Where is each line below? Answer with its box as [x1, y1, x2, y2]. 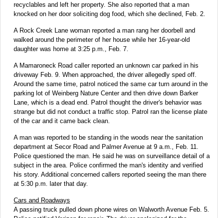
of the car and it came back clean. [14, 117, 110, 125]
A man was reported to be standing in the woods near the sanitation [14, 133, 203, 141]
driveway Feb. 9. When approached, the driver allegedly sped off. [14, 71, 197, 78]
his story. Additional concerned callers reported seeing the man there [14, 170, 206, 178]
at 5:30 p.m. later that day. [14, 180, 88, 187]
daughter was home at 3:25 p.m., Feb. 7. [14, 45, 128, 53]
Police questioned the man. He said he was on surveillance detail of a [14, 152, 210, 160]
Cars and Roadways [14, 196, 70, 204]
